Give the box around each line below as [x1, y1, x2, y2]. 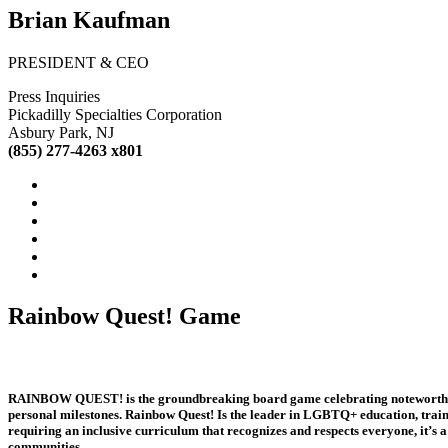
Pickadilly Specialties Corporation [8, 105, 222, 123]
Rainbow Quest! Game [8, 303, 241, 330]
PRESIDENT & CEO [8, 53, 149, 71]
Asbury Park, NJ [8, 123, 114, 141]
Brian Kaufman [8, 6, 170, 33]
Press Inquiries [8, 87, 100, 105]
